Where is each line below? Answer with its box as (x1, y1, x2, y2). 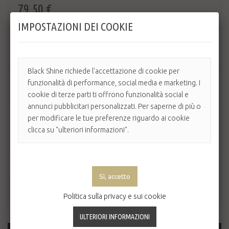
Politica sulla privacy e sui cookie (63, 192, 166, 200)
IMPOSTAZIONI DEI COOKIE (18, 20, 133, 33)
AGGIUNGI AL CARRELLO (82, 84, 144, 92)
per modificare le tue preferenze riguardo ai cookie (28, 114, 190, 122)
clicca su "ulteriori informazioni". (28, 126, 129, 134)
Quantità (18, 37, 49, 45)
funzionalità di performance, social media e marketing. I (28, 79, 200, 87)
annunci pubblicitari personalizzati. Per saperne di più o (28, 102, 201, 110)
